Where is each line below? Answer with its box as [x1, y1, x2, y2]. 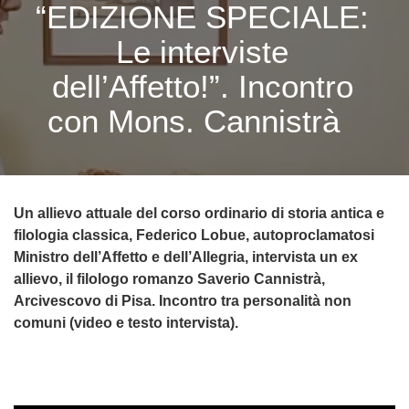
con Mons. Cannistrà [47, 103, 358, 139]
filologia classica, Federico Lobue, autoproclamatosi [14, 227, 374, 243]
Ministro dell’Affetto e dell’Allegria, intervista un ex [14, 249, 358, 265]
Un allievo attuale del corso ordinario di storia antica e [14, 205, 384, 221]
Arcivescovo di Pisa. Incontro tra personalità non [14, 293, 351, 309]
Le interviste [116, 34, 289, 69]
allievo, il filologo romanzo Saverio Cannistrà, [14, 271, 325, 287]
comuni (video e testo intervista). [14, 315, 238, 330]
